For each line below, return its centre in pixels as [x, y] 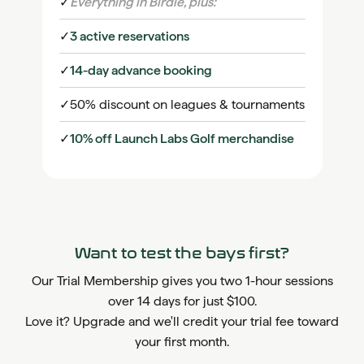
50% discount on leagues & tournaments [187, 105]
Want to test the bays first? [182, 253]
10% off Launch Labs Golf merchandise [182, 139]
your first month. [182, 342]
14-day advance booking [141, 71]
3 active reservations [129, 37]
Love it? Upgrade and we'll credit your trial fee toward [182, 322]
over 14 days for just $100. [182, 301]
